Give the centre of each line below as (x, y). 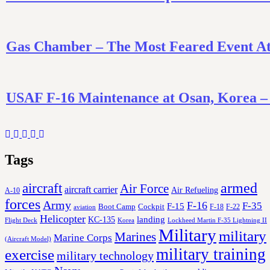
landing (151, 219)
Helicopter (63, 218)
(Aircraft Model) (28, 238)
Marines (135, 237)
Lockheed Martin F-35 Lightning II (217, 220)
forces (23, 204)
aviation (85, 207)
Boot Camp (117, 206)
